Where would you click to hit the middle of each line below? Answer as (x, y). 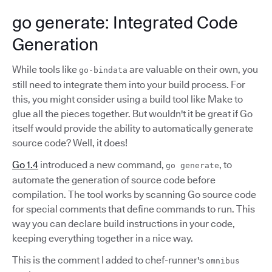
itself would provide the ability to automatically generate (133, 128)
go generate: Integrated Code (125, 22)
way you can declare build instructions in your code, (124, 224)
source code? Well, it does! (70, 143)
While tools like (46, 70)
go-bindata (103, 70)
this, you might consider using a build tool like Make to (127, 99)
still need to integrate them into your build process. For (129, 85)
